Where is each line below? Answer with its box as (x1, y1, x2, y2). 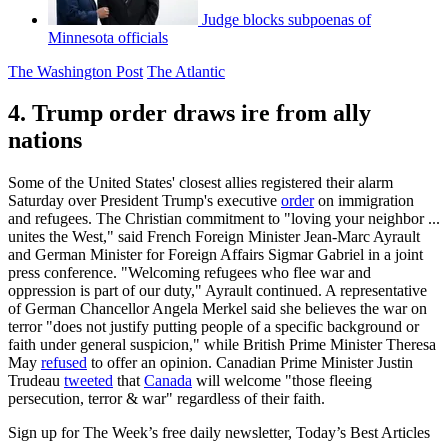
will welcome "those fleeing (192, 372, 372, 390)
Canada (144, 372, 192, 390)
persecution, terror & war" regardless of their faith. (8, 390, 325, 408)
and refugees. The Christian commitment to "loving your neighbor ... (8, 210, 440, 228)
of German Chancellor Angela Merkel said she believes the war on (8, 300, 427, 318)
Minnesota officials (48, 28, 168, 46)
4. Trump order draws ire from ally (8, 100, 371, 127)
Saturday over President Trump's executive (8, 192, 281, 210)
